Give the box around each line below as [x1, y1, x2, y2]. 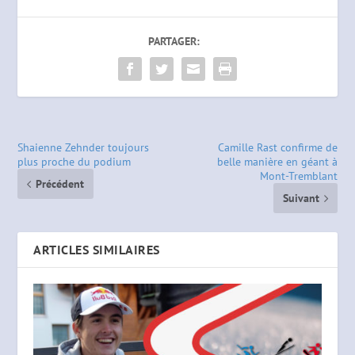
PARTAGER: [147, 34, 200, 49]
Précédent [36, 177, 85, 192]
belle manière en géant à [216, 155, 338, 170]
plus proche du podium [17, 155, 132, 170]
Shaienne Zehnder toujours [17, 140, 150, 155]
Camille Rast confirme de [217, 140, 338, 155]
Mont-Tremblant [259, 169, 338, 184]
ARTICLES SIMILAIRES [33, 242, 160, 258]
